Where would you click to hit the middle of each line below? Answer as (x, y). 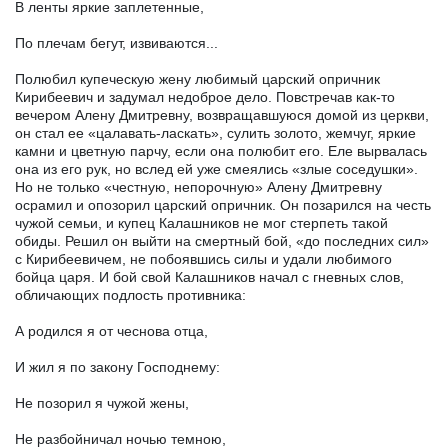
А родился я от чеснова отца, (111, 330)
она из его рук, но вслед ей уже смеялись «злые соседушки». (216, 168)
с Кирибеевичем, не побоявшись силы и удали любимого (203, 258)
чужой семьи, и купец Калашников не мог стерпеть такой (201, 222)
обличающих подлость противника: (130, 294)
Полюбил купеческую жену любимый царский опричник (197, 78)
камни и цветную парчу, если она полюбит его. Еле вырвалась (221, 150)
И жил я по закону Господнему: (117, 366)
